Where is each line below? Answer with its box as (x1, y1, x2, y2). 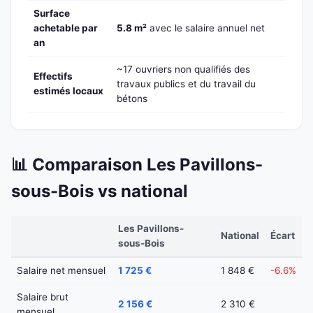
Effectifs (34, 71, 73, 82)
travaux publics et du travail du (117, 78, 256, 90)
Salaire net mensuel (17, 265, 105, 277)
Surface (34, 8, 70, 20)
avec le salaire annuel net (147, 22, 265, 34)
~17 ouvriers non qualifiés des (117, 64, 250, 75)
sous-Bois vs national (11, 181, 188, 202)
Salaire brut (17, 291, 68, 303)
